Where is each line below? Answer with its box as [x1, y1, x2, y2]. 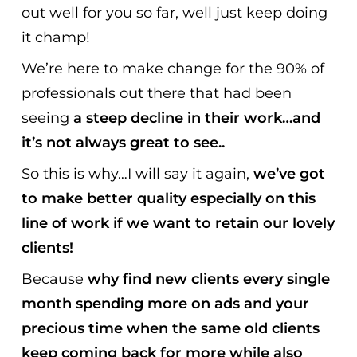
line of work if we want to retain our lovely [22, 214, 335, 233]
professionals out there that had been [22, 84, 292, 103]
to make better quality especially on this [22, 190, 316, 208]
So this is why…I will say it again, [22, 165, 254, 183]
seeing [22, 109, 74, 127]
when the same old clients [127, 320, 320, 338]
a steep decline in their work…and [73, 109, 321, 127]
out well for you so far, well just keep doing [22, 4, 328, 22]
